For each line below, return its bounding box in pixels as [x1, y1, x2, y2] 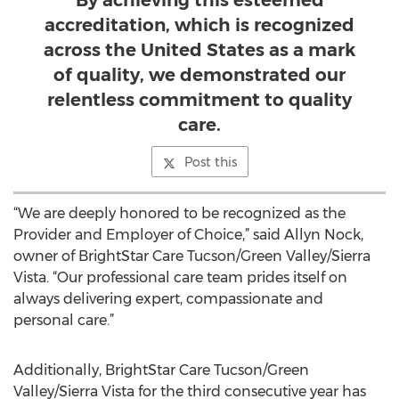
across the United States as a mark [44, 39, 355, 61]
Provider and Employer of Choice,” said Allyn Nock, [13, 226, 363, 243]
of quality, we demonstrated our [53, 64, 346, 85]
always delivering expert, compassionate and [13, 290, 323, 307]
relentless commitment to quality [47, 89, 352, 110]
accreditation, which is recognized [45, 14, 354, 36]
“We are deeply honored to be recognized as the [13, 205, 346, 222]
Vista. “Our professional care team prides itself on [13, 269, 347, 286]
